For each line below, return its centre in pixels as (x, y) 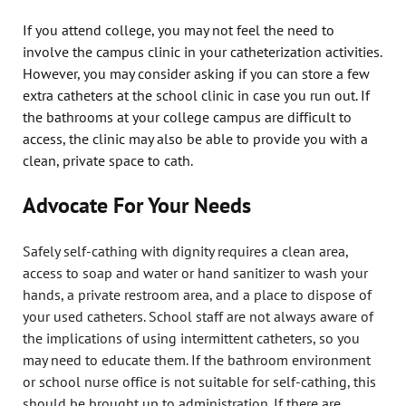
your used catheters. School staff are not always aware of (198, 316)
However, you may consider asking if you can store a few (196, 73)
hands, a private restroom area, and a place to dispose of (197, 294)
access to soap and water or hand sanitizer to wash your (195, 272)
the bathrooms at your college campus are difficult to (187, 116)
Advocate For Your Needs (137, 205)
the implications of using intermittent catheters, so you (191, 338)
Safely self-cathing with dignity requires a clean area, (186, 251)
